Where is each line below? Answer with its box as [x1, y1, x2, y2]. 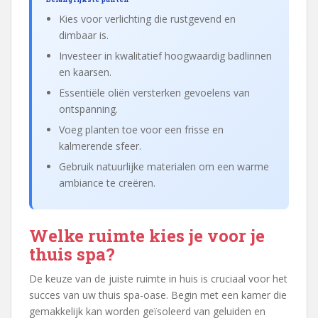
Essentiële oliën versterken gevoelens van [59, 86, 250, 99]
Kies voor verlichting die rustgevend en [59, 12, 236, 26]
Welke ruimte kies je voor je [29, 224, 265, 247]
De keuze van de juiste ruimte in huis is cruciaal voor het [29, 272, 287, 285]
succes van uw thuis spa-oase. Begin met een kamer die [29, 288, 287, 302]
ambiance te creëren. [59, 176, 155, 190]
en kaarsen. [59, 65, 111, 79]
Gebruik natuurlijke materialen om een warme [59, 160, 269, 173]
